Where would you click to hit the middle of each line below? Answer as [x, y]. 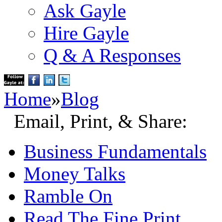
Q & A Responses [112, 55]
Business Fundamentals [115, 151]
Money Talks [75, 174]
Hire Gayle [86, 33]
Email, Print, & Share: [96, 121]
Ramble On [68, 196]
